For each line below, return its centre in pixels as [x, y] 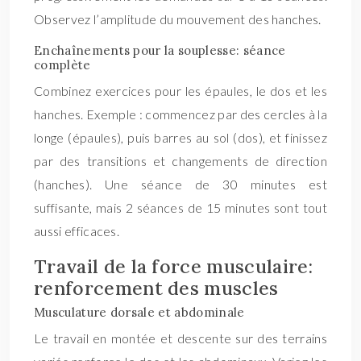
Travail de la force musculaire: [173, 266]
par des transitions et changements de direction [180, 161]
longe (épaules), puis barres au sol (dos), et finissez [180, 137]
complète [62, 65]
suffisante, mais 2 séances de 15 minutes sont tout [180, 207]
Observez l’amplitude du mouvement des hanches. [178, 19]
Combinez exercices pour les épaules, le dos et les [180, 91]
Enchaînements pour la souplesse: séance [160, 50]
